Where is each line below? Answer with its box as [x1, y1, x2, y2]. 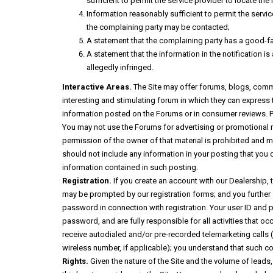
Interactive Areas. [62, 82, 132, 91]
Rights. [62, 257, 88, 266]
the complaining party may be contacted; [87, 23, 230, 32]
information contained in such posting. [62, 163, 198, 172]
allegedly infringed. [87, 63, 154, 72]
